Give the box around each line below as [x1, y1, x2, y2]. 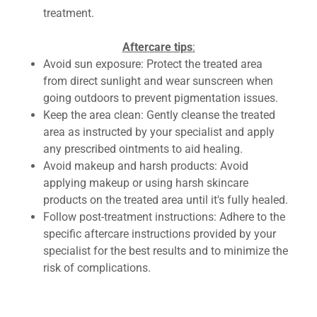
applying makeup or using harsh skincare [42, 176, 248, 190]
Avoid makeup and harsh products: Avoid [42, 159, 248, 173]
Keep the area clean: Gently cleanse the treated [42, 108, 275, 122]
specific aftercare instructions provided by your [42, 227, 276, 241]
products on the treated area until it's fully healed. [42, 193, 288, 207]
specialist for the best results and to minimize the [42, 244, 288, 258]
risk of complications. [42, 261, 151, 275]
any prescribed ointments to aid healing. [42, 142, 243, 156]
